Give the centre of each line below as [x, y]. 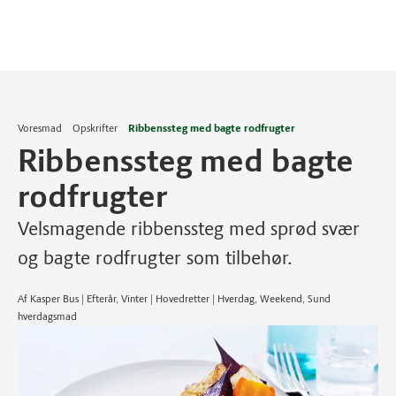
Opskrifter [95, 128]
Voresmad [40, 128]
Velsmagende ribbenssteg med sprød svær [189, 228]
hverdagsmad [47, 316]
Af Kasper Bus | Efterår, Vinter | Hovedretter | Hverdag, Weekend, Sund [174, 299]
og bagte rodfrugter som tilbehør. [155, 258]
